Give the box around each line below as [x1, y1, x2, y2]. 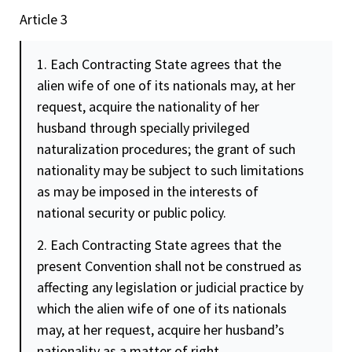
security [88, 203, 134, 222]
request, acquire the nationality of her [37, 97, 259, 115]
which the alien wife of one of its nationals [37, 299, 287, 318]
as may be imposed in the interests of [37, 181, 258, 200]
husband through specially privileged [37, 118, 250, 137]
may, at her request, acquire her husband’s [37, 321, 284, 339]
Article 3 [20, 9, 68, 28]
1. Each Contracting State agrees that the [37, 54, 281, 73]
